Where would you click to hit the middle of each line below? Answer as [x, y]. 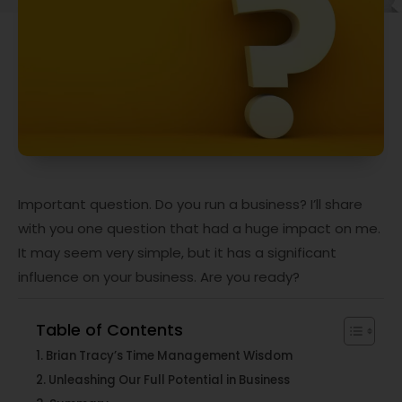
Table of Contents [109, 329]
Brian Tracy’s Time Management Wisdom [169, 356]
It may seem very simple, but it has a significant [177, 253]
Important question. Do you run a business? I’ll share [190, 205]
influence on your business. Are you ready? [159, 277]
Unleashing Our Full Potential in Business [169, 380]
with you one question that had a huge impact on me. [199, 229]
